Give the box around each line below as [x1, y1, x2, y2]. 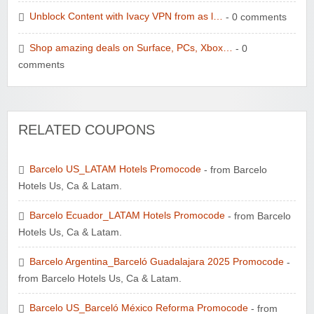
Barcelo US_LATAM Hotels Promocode [29, 164, 201, 175]
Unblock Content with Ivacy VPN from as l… [29, 11, 223, 22]
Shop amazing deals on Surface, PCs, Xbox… [29, 43, 233, 54]
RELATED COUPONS [18, 121, 155, 137]
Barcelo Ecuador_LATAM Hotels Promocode [29, 210, 225, 221]
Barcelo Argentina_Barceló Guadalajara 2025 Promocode [29, 257, 284, 268]
